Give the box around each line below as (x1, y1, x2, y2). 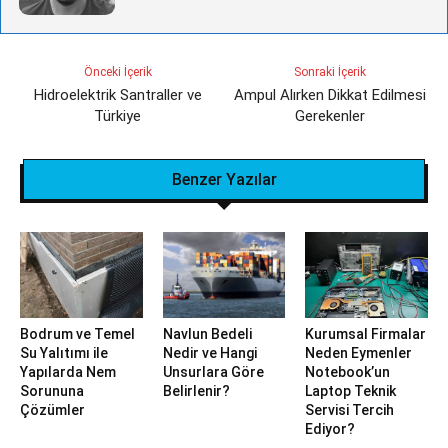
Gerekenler (295, 107, 366, 126)
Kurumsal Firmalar (305, 326, 427, 343)
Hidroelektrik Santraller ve (33, 86, 202, 105)
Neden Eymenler (305, 345, 413, 362)
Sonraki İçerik (294, 65, 367, 80)
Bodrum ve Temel (20, 326, 135, 343)
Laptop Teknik (305, 383, 397, 400)
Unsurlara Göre (162, 364, 264, 381)
